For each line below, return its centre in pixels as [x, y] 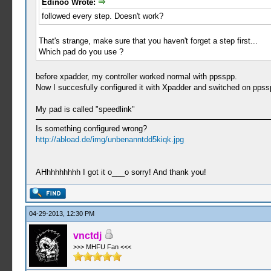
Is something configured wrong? [91, 129]
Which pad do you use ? [81, 52]
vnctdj [87, 236]
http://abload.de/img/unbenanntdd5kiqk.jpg [109, 140]
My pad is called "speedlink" [85, 109]
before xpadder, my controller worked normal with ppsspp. [136, 77]
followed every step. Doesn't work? [102, 16]
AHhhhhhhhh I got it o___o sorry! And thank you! [121, 172]
